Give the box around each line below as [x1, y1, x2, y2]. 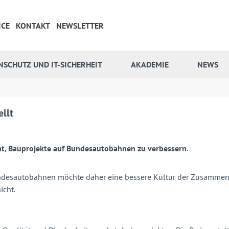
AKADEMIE [131, 59, 169, 70]
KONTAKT [16, 20, 50, 31]
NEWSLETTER [56, 20, 104, 31]
